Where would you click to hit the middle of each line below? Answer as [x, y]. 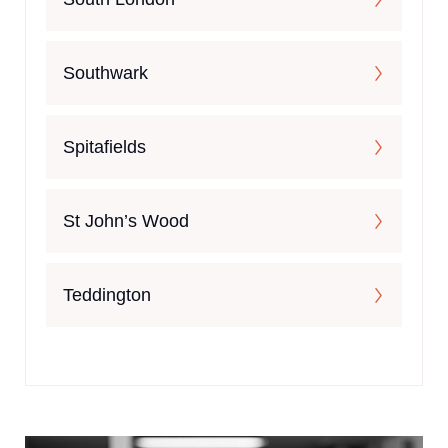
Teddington [107, 295]
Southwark [105, 73]
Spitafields [104, 147]
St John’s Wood [126, 221]
